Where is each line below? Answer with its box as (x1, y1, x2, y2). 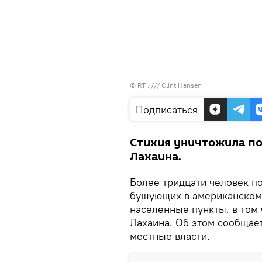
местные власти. (130, 229, 210, 243)
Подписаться (136, 102, 198, 116)
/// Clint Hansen (151, 80, 202, 89)
